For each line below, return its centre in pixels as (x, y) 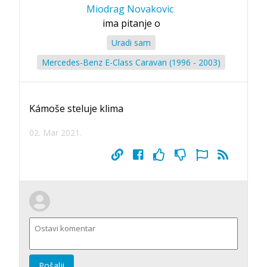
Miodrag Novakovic (130, 9)
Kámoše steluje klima (76, 108)
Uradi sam (131, 42)
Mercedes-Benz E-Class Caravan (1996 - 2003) (131, 62)
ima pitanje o (131, 23)
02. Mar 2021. (55, 132)
